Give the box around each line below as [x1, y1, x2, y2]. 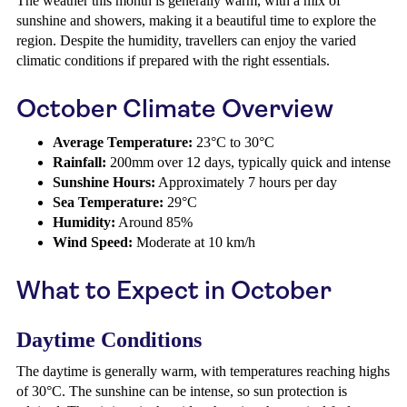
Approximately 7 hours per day [155, 174, 337, 190]
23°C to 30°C [193, 134, 274, 150]
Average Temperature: [53, 134, 193, 150]
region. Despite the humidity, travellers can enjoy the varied [16, 33, 356, 48]
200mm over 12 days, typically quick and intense [106, 154, 391, 170]
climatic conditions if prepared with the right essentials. [16, 53, 330, 68]
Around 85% [115, 214, 193, 230]
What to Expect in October [16, 275, 332, 305]
